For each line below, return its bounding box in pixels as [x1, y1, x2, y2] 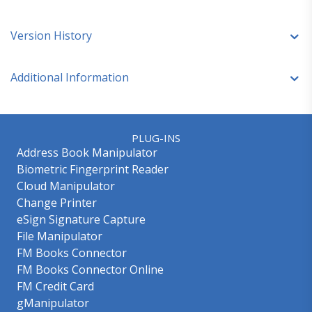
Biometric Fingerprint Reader [17, 162, 169, 177]
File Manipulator [17, 228, 102, 244]
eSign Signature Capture [17, 212, 146, 227]
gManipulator [17, 295, 89, 311]
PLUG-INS [132, 131, 180, 145]
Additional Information [10, 70, 129, 85]
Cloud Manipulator [17, 178, 115, 194]
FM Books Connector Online [17, 262, 164, 277]
